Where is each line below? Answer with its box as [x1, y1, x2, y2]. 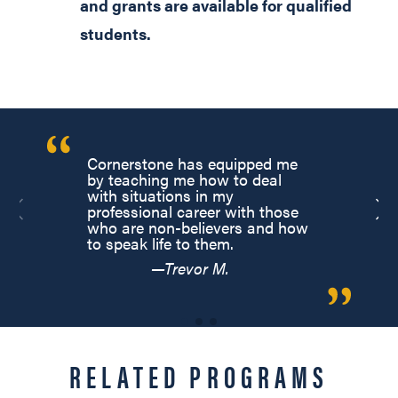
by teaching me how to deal [86, 168, 282, 191]
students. [80, 22, 151, 45]
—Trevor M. [151, 257, 230, 280]
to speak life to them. [86, 232, 234, 255]
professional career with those [86, 200, 298, 223]
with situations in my [86, 184, 234, 207]
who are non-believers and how [86, 216, 308, 239]
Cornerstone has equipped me [86, 152, 298, 175]
